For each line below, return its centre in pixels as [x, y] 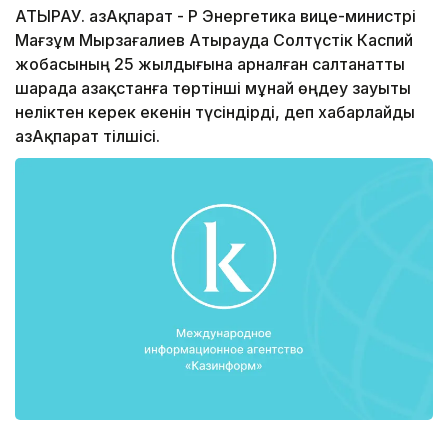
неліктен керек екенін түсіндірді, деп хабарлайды [215, 112]
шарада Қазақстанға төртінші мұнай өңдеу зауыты [213, 88]
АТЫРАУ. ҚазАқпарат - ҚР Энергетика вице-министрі [215, 16]
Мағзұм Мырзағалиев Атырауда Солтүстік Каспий [214, 40]
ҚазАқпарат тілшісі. [87, 136]
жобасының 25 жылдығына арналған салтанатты [210, 64]
